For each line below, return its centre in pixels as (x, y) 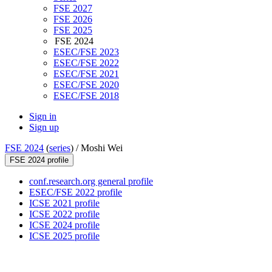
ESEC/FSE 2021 (86, 74)
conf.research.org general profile (91, 182)
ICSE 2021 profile (64, 203)
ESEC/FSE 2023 (86, 52)
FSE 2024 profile (39, 160)
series (60, 148)
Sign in (43, 117)
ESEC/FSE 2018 (86, 96)
